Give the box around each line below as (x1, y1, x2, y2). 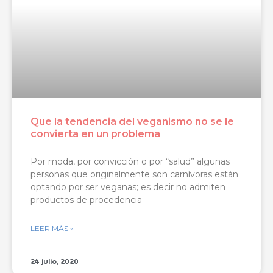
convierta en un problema (30, 127, 160, 140)
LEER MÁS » (30, 223, 74, 233)
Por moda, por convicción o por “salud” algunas (30, 155, 230, 167)
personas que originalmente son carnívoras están (30, 168, 238, 180)
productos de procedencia (30, 194, 142, 205)
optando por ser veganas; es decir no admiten (30, 181, 225, 193)
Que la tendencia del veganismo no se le (30, 115, 234, 127)
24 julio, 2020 (30, 255, 79, 267)
